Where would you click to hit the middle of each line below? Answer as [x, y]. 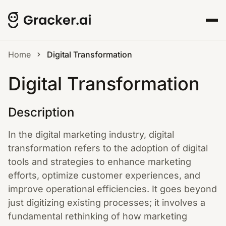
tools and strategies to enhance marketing [100, 162]
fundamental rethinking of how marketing [98, 216]
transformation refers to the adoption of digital [108, 148]
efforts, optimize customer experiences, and [104, 175]
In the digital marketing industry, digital [91, 134]
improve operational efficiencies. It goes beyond [112, 189]
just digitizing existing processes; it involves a [107, 203]
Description [41, 112]
